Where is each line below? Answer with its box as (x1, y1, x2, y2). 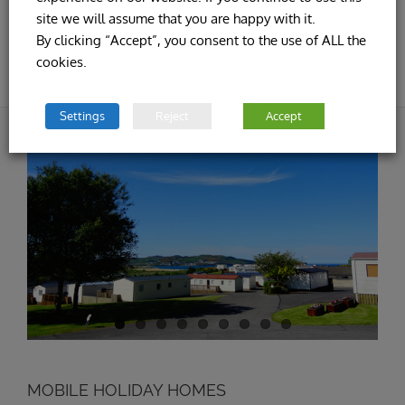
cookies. (36, 53, 87, 70)
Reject (155, 108, 189, 123)
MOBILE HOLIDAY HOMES (27, 380, 226, 400)
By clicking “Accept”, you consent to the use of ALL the (36, 32, 366, 48)
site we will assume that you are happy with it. (36, 10, 316, 26)
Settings (60, 108, 105, 123)
